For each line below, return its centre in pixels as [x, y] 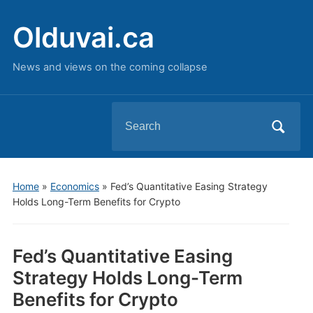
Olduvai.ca [83, 37]
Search [130, 113]
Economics [74, 186]
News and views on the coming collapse [110, 67]
